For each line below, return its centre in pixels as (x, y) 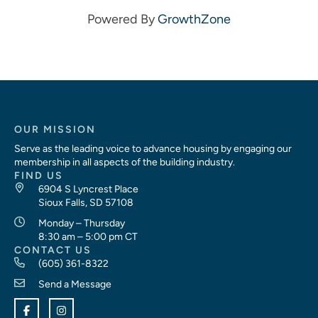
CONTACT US (53, 250)
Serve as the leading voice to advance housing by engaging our (153, 148)
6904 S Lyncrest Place (88, 189)
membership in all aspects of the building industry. (125, 162)
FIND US (39, 175)
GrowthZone (194, 19)
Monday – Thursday (81, 223)
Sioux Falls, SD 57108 (86, 202)
